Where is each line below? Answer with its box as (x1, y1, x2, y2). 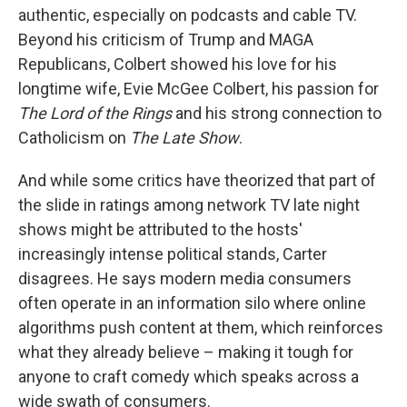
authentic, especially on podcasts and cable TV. (18, 5, 357, 25)
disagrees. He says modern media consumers (18, 269, 352, 289)
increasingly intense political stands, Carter (18, 244, 327, 264)
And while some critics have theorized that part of (18, 171, 376, 191)
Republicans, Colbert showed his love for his (18, 55, 337, 74)
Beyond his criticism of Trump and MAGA (18, 30, 313, 50)
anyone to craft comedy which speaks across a (18, 367, 359, 387)
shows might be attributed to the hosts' (18, 220, 303, 240)
